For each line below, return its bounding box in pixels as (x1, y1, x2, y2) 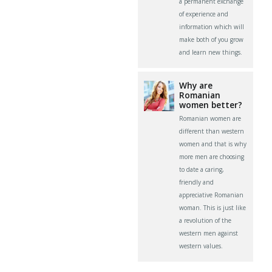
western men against (179, 228, 239, 237)
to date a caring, (179, 165, 225, 174)
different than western (179, 126, 245, 135)
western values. (179, 241, 223, 250)
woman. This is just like (179, 203, 246, 212)
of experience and (179, 9, 229, 18)
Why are (179, 79, 213, 91)
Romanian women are (179, 114, 242, 123)
